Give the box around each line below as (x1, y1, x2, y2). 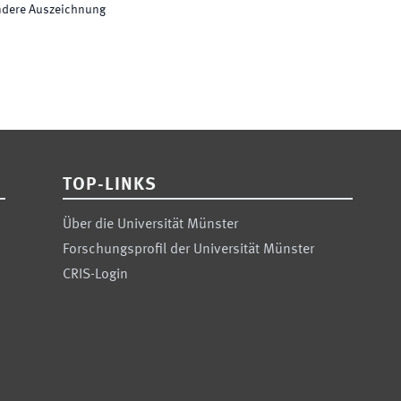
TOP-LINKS (63, 176, 158, 194)
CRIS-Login (63, 268, 129, 282)
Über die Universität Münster (63, 218, 239, 232)
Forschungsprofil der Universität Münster (63, 243, 315, 257)
